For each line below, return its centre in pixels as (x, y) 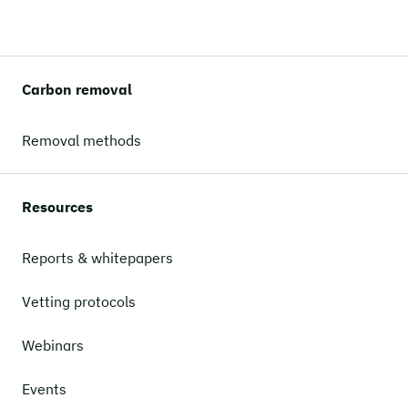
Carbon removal (77, 89)
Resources (57, 207)
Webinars (53, 345)
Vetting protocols (79, 301)
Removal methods (82, 140)
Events (44, 389)
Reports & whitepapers (97, 258)
